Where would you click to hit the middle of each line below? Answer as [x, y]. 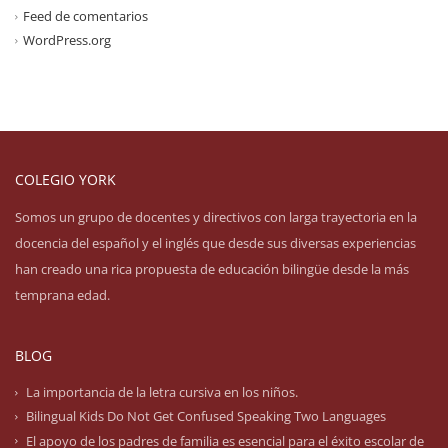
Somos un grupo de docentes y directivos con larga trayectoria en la [216, 217]
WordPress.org [67, 40]
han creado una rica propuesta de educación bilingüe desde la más [212, 269]
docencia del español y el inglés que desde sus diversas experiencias [215, 243]
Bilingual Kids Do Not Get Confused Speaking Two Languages [206, 416]
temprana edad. [62, 295]
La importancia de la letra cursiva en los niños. [162, 392]
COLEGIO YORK [65, 180]
